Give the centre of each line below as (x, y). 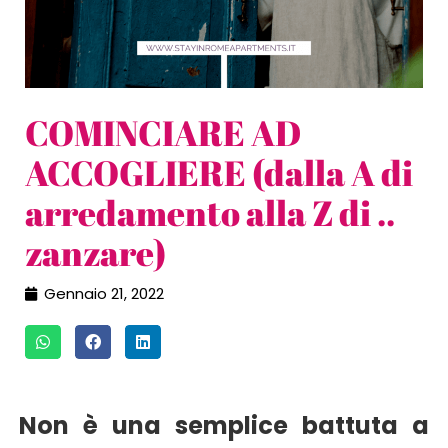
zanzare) (95, 252)
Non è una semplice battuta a (224, 426)
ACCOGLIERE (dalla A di (219, 172)
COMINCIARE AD (163, 132)
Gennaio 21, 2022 (104, 293)
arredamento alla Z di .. (210, 212)
